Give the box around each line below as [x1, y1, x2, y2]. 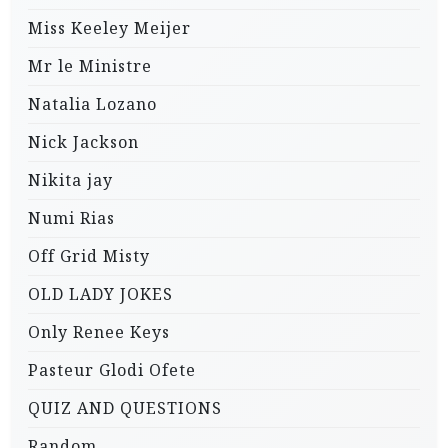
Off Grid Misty [28, 245, 150, 268]
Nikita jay [28, 169, 113, 192]
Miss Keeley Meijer [28, 17, 191, 40]
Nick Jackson [28, 131, 139, 154]
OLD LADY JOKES [28, 283, 173, 306]
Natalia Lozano [28, 93, 157, 116]
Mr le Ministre [28, 55, 152, 78]
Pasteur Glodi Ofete [28, 359, 196, 382]
